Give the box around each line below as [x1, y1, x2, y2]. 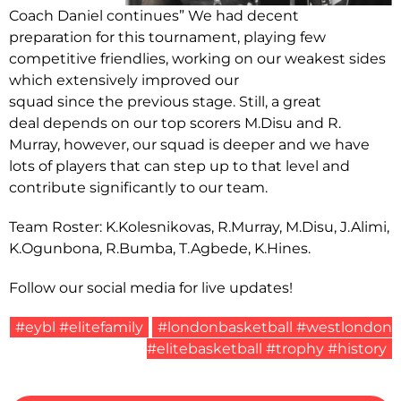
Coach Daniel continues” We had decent [9, 6, 299, 24]
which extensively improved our [9, 71, 239, 89]
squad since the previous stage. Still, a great [9, 92, 321, 110]
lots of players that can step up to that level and [9, 157, 350, 175]
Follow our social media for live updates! [9, 278, 293, 296]
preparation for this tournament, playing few [9, 28, 326, 46]
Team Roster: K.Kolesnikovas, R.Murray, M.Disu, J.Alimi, [9, 218, 389, 235]
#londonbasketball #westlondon [158, 318, 392, 336]
